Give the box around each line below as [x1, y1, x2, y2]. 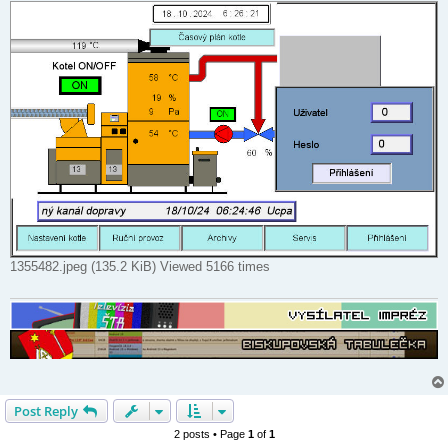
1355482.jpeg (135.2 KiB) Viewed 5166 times [10, 259, 270, 275]
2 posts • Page [173, 427, 248, 440]
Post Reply [14, 401, 78, 420]
